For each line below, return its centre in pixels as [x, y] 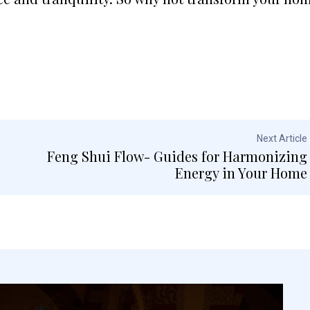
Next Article [282, 139]
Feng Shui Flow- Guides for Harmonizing [177, 156]
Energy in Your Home [241, 173]
